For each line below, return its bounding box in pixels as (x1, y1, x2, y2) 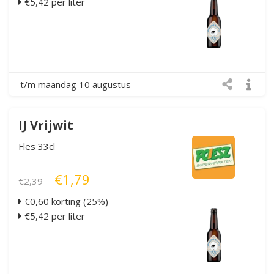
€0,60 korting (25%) (22, 194, 108, 207)
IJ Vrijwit (18, 116, 73, 133)
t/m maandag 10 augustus (20, 78, 131, 91)
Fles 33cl (18, 139, 55, 152)
